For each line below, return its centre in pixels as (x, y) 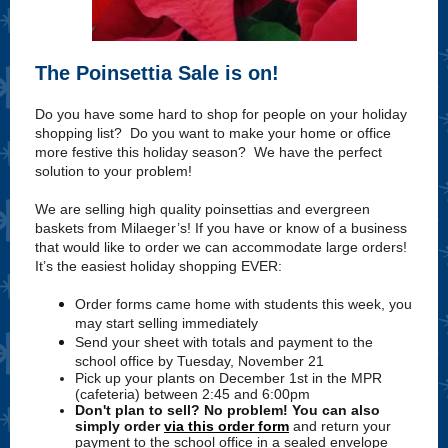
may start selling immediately (166, 323)
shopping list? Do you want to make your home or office (213, 133)
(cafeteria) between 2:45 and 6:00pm (208, 394)
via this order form (226, 426)
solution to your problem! (113, 171)
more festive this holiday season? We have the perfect (208, 152)
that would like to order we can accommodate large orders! (223, 247)
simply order (119, 426)
